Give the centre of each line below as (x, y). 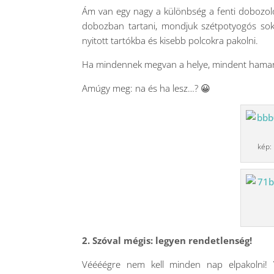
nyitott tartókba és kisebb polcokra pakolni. (170, 40)
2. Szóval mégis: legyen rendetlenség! (167, 240)
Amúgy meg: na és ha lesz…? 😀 (146, 88)
